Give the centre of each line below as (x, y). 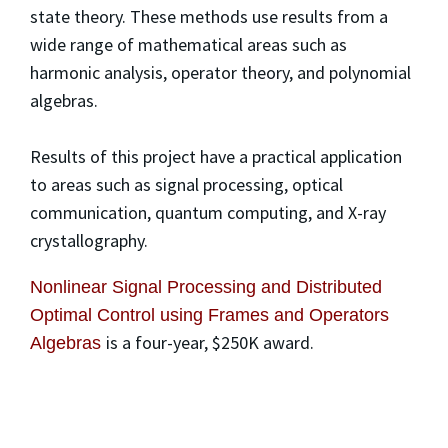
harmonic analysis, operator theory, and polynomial (220, 73)
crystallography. (89, 241)
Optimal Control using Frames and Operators (209, 315)
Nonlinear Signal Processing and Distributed (206, 287)
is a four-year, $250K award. (210, 343)
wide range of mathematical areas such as (188, 45)
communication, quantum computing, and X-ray (208, 213)
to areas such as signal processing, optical (186, 185)
